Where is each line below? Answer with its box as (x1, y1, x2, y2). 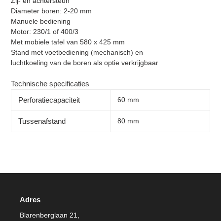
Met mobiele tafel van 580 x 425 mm (11, 38, 125, 46)
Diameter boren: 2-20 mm (11, 7, 92, 15)
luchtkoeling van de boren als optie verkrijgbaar (11, 59, 158, 67)
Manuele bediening (11, 17, 71, 26)
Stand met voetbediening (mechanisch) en (11, 48, 143, 57)
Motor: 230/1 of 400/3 (11, 28, 78, 36)
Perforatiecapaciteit (18, 96, 80, 105)
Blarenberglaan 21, (20, 211, 79, 220)
